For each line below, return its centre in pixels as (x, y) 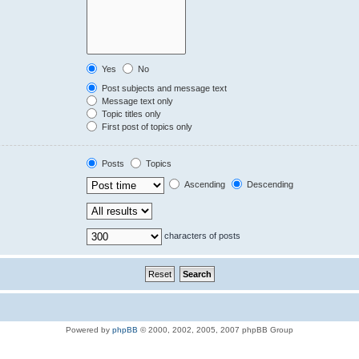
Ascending (204, 184)
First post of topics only (146, 126)
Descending (269, 184)
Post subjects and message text (163, 88)
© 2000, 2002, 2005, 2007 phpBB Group (216, 329)
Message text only (137, 101)
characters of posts (202, 235)
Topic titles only (131, 113)
